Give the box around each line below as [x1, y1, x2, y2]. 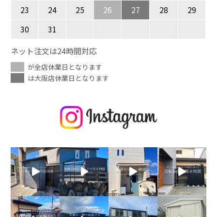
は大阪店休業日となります [28, 73, 109, 83]
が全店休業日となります [28, 62, 103, 72]
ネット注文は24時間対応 [11, 45, 97, 57]
